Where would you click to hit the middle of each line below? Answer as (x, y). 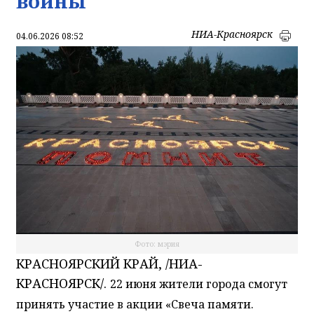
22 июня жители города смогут (199, 284)
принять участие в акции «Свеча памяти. (135, 304)
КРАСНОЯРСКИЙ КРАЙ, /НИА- (109, 263)
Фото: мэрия (157, 244)
